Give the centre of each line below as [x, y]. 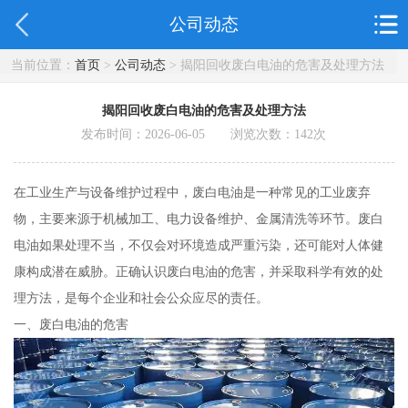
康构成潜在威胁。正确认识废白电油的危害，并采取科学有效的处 [198, 272]
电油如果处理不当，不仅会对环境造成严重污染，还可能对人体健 [198, 245]
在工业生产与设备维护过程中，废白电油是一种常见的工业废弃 [192, 193]
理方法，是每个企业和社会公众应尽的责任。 [141, 298]
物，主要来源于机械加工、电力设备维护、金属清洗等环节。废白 [198, 219]
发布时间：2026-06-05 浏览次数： [188, 134]
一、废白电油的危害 [71, 325]
